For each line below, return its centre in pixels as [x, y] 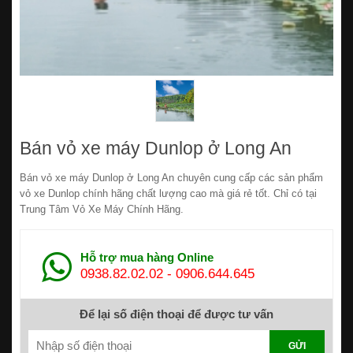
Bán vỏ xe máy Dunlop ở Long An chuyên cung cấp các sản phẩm [171, 177]
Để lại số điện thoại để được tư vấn [176, 314]
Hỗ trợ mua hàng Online [147, 257]
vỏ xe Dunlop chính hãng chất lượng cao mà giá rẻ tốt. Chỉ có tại [168, 193]
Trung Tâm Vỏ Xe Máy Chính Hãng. [102, 209]
